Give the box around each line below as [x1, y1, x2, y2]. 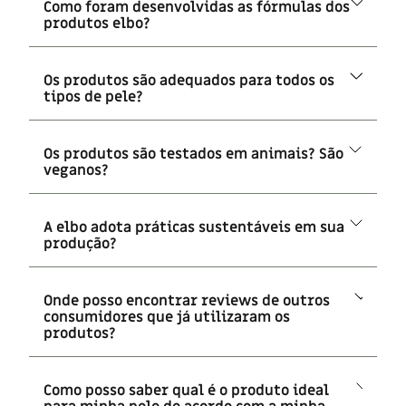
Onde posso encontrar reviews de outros [43, 290, 330, 311]
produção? [43, 233, 117, 254]
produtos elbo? [43, 13, 150, 34]
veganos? [43, 159, 109, 180]
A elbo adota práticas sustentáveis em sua [43, 217, 344, 237]
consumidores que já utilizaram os [43, 306, 290, 327]
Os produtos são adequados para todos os [43, 70, 334, 91]
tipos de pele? [43, 86, 147, 107]
